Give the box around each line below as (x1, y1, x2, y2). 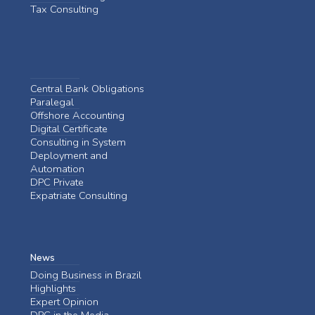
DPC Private (30, 174, 84, 189)
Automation (30, 161, 84, 176)
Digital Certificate (30, 121, 108, 136)
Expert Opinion (30, 294, 98, 309)
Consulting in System (30, 134, 126, 149)
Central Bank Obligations (30, 81, 144, 96)
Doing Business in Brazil (30, 267, 141, 282)
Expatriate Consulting (30, 188, 127, 202)
